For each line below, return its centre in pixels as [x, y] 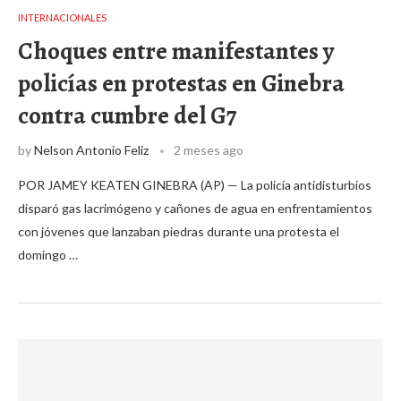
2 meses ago [209, 150]
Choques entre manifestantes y [176, 51]
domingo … [48, 255]
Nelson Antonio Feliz [91, 150]
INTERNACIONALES [62, 17]
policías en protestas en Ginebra [181, 83]
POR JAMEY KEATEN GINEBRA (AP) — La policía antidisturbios [195, 185]
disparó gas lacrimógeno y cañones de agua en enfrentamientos [195, 208]
